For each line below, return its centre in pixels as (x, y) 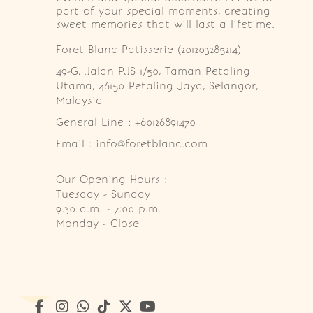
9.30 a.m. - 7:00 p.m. (108, 209)
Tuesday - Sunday (103, 194)
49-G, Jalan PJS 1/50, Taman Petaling (155, 71)
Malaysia (79, 100)
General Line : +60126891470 (126, 122)
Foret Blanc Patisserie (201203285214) (148, 49)
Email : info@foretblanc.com (132, 144)
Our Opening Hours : (111, 179)
